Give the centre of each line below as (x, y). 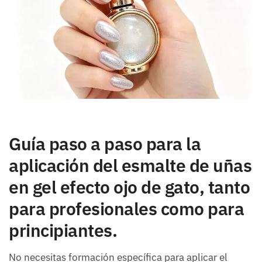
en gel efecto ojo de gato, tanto (129, 187)
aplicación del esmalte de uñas (130, 165)
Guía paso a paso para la (105, 143)
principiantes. (63, 230)
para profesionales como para (126, 208)
